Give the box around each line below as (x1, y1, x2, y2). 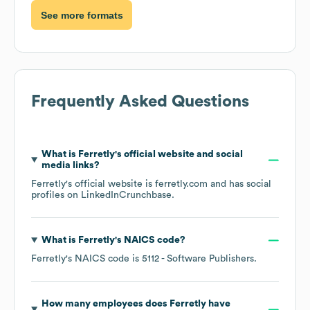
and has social (208, 179, 271, 190)
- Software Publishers (159, 254, 254, 264)
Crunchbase (119, 190, 172, 201)
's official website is (66, 179, 155, 190)
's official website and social (114, 149, 243, 160)
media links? (41, 161, 100, 171)
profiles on (31, 190, 81, 201)
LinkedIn (81, 190, 119, 201)
